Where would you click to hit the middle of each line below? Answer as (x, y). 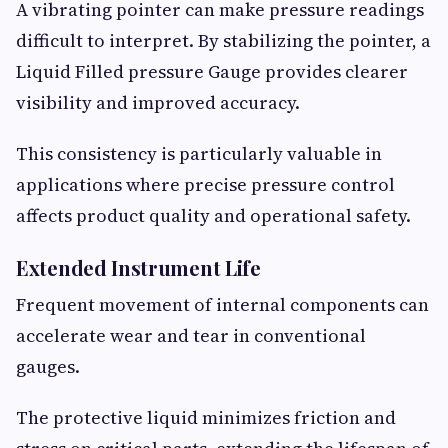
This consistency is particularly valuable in (199, 154)
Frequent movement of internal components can (222, 305)
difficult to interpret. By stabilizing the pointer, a (223, 41)
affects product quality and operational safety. (213, 216)
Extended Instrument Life (138, 268)
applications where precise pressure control (205, 185)
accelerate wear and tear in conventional (191, 336)
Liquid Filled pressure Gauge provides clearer (212, 72)
